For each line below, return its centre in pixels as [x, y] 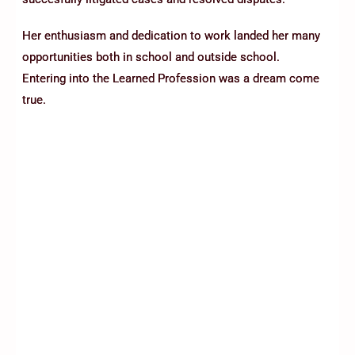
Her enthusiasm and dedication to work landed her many [171, 36]
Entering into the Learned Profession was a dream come [171, 79]
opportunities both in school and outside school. [151, 57]
